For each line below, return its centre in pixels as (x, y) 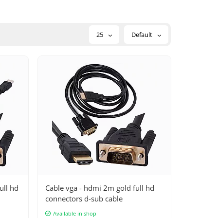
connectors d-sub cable (84, 198)
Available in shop (75, 213)
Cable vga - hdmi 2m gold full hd (100, 188)
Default (143, 34)
